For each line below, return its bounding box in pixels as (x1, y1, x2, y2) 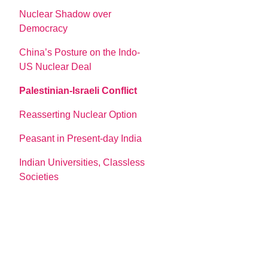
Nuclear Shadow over (19, 8, 112, 19)
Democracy (19, 23, 68, 33)
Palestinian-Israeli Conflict (19, 85, 138, 96)
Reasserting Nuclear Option (19, 109, 138, 120)
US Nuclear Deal (19, 61, 92, 72)
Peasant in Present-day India (19, 133, 142, 144)
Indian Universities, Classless (19, 157, 145, 167)
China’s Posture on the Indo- (19, 47, 141, 57)
